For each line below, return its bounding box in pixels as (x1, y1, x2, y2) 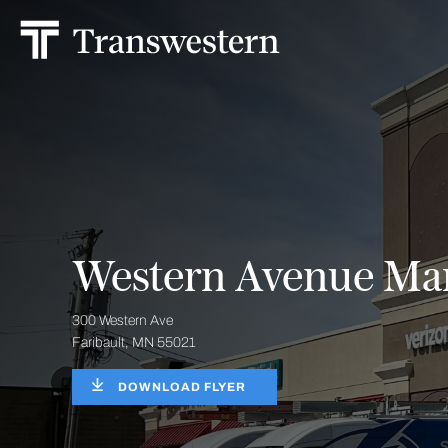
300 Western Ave (72, 313, 173, 328)
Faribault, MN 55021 (72, 335, 195, 350)
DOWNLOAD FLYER (118, 380, 246, 394)
